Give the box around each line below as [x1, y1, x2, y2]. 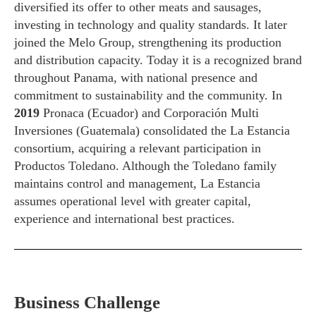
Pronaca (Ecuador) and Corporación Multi [43, 106, 259, 121]
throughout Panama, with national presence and [14, 71, 257, 85]
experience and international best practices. [14, 212, 235, 226]
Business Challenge [14, 292, 160, 312]
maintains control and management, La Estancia [14, 176, 260, 191]
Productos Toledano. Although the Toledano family [14, 159, 276, 174]
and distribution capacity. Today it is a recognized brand [14, 53, 302, 68]
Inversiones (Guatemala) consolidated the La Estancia [14, 123, 290, 138]
